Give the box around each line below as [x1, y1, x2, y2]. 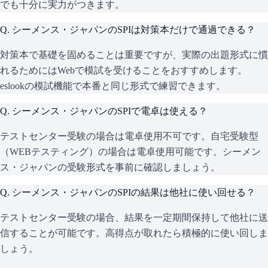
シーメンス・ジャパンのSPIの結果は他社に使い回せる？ [12, 187, 255, 198]
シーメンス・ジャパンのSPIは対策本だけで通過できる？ [12, 25, 255, 35]
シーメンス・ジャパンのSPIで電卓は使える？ [12, 106, 208, 117]
